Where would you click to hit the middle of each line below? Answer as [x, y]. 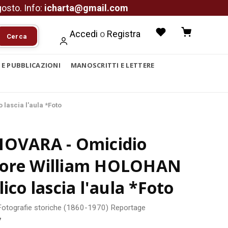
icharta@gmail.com [86, 8]
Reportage [128, 208]
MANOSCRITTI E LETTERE [112, 65]
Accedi [84, 34]
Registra [124, 34]
